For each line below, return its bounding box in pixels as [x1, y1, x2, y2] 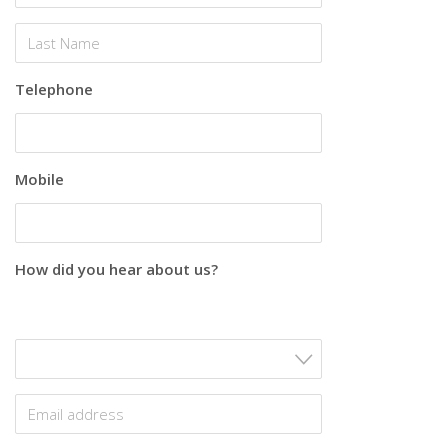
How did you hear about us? [15, 259, 218, 280]
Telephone [15, 79, 93, 100]
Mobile [15, 169, 64, 190]
